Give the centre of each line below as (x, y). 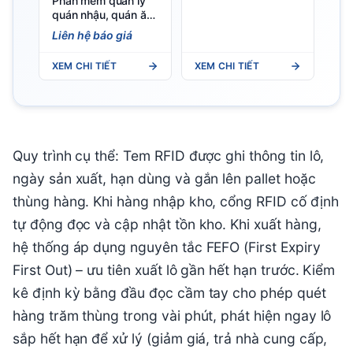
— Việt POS (82, 28)
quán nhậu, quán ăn (102, 14)
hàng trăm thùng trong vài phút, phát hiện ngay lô (172, 316)
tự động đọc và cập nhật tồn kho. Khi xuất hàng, (167, 225)
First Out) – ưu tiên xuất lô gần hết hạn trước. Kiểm (174, 270)
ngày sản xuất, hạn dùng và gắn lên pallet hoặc (164, 179)
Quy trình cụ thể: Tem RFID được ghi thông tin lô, (169, 156)
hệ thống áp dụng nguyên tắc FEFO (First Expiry (167, 247)
